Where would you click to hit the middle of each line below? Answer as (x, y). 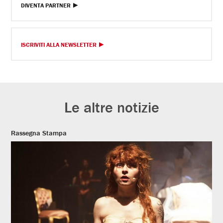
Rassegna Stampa (39, 133)
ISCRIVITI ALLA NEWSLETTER (59, 44)
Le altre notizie (111, 107)
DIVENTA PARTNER (46, 5)
